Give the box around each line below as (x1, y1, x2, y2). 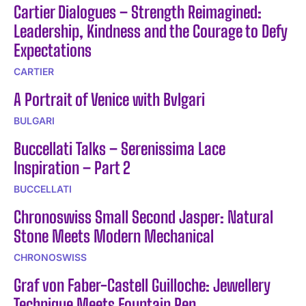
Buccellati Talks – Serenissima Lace (14, 138, 225, 158)
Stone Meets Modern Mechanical (14, 225, 214, 246)
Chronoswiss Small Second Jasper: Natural (14, 206, 273, 227)
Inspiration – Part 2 (14, 157, 130, 178)
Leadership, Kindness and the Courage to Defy (14, 20, 288, 41)
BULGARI (14, 114, 55, 126)
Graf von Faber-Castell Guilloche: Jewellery (14, 275, 270, 295)
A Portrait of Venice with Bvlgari (14, 89, 205, 109)
